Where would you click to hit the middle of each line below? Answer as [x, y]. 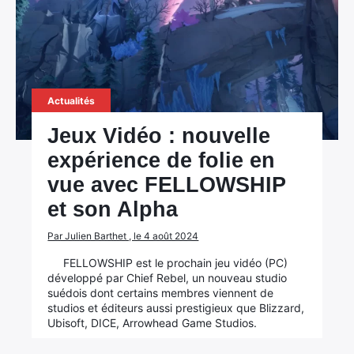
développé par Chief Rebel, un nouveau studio [168, 278]
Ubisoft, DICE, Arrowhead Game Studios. [153, 323]
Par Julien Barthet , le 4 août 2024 [123, 236]
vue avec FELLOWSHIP [167, 185]
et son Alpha [113, 209]
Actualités [72, 101]
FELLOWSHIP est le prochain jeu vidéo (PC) [176, 263]
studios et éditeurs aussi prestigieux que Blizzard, [176, 308]
